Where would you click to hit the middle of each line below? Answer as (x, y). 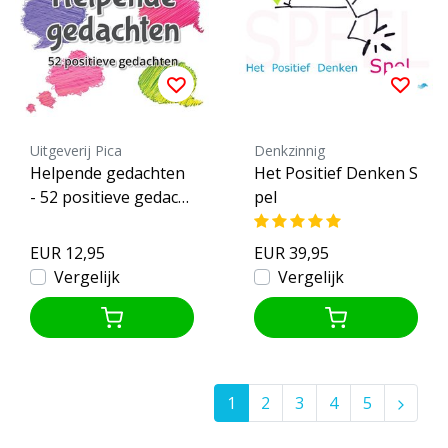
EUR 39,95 (291, 253)
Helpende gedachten (107, 173)
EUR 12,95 (67, 253)
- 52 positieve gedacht (112, 197)
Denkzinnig (289, 151)
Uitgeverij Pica (76, 151)
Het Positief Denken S (336, 173)
